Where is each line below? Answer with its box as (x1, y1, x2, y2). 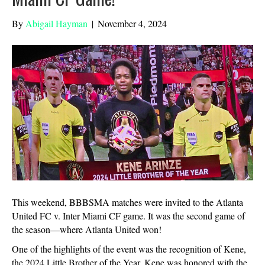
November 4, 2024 (98, 17, 167, 30)
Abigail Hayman (25, 17, 88, 30)
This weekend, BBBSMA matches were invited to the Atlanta (12, 196, 243, 209)
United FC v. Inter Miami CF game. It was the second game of (12, 209, 245, 222)
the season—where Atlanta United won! (12, 223, 161, 236)
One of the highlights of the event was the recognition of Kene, (12, 243, 246, 256)
